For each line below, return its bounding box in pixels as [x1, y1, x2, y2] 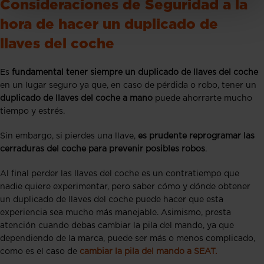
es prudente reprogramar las [138, 131, 255, 140]
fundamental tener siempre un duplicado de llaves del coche [12, 68, 258, 77]
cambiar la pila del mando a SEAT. [80, 247, 217, 256]
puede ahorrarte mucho [153, 94, 252, 103]
